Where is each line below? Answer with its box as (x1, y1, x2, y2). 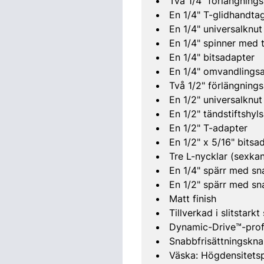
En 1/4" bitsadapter (169, 51, 255, 63)
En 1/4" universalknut (169, 23, 262, 35)
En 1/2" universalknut (169, 94, 262, 105)
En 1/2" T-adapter (169, 122, 247, 134)
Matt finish (169, 193, 216, 204)
